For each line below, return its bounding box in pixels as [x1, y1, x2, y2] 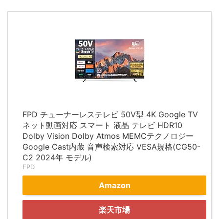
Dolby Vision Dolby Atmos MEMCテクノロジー [22, 131, 194, 141]
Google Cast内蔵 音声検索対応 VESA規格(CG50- [22, 142, 200, 152]
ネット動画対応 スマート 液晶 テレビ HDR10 [22, 120, 182, 131]
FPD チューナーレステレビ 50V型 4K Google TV [22, 109, 198, 120]
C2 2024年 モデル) [22, 153, 92, 163]
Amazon [98, 180, 131, 191]
